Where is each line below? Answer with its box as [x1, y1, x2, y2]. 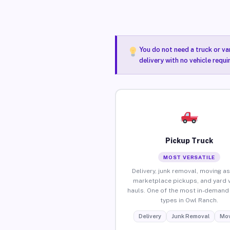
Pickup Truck [165, 136, 214, 145]
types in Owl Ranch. [160, 196, 219, 204]
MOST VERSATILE [163, 154, 216, 160]
